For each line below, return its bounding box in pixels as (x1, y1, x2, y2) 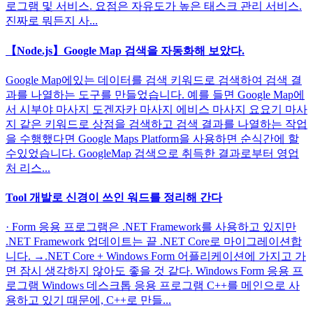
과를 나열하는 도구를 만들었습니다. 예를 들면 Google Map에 (6, 88, 305, 101)
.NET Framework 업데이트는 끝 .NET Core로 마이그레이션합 (6, 235, 302, 248)
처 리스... (6, 161, 50, 174)
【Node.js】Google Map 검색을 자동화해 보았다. (6, 44, 245, 57)
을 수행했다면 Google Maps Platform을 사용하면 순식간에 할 (6, 132, 299, 145)
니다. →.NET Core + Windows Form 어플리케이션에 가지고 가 (6, 250, 306, 263)
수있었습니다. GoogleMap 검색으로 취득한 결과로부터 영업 (6, 147, 299, 159)
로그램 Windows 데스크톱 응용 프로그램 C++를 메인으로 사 (6, 279, 300, 292)
